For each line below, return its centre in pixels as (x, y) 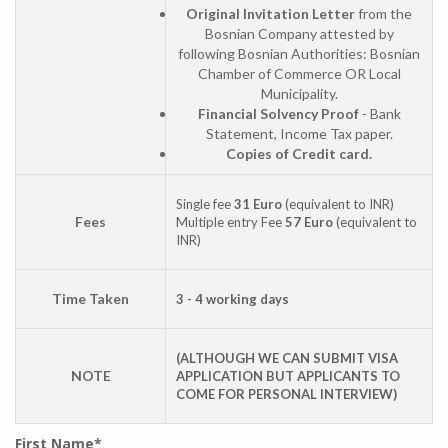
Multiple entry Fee (230, 222)
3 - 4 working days (232, 299)
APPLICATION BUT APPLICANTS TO (288, 376)
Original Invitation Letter (272, 14)
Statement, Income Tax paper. (299, 134)
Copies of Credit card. (299, 154)
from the (385, 14)
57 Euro (310, 222)
